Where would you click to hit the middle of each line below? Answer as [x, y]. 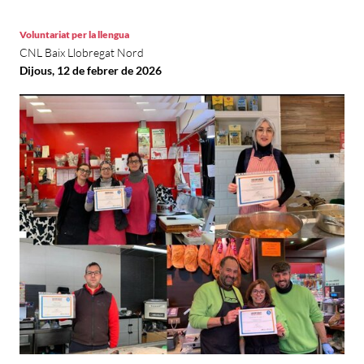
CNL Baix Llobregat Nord [82, 52]
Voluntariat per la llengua [74, 35]
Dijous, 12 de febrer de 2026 [91, 70]
